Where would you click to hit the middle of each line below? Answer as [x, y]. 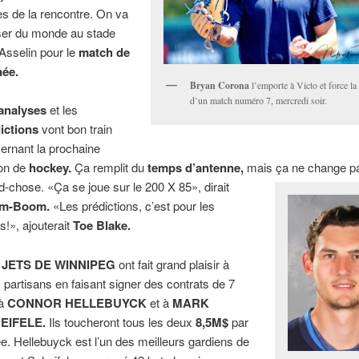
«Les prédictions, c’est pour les [134, 206]
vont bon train [76, 129]
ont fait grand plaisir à [173, 264]
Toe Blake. [102, 226]
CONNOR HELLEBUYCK [77, 303]
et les [63, 110]
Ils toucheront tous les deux [121, 321]
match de [105, 52]
